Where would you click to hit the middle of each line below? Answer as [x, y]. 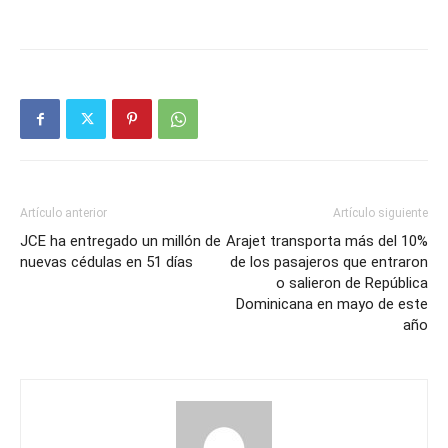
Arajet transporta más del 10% [327, 241]
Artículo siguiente [380, 213]
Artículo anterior [63, 213]
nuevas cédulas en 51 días [106, 262]
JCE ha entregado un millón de [120, 241]
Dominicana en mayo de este [332, 304]
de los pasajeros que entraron [329, 262]
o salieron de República [352, 283]
